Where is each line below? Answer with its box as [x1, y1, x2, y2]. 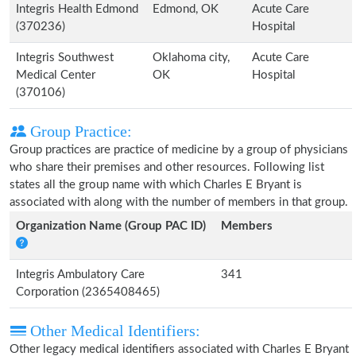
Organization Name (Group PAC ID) [16, 220, 206, 232]
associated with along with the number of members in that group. [10, 196, 348, 208]
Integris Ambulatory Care [16, 269, 145, 281]
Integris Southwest [16, 52, 114, 64]
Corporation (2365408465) [16, 286, 160, 298]
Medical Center [16, 69, 95, 81]
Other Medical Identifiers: [26, 322, 200, 339]
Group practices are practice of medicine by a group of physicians [10, 144, 348, 156]
